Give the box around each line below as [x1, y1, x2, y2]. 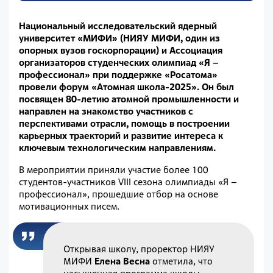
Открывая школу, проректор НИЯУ [63, 243, 215, 255]
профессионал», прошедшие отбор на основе [19, 188, 218, 200]
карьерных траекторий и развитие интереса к [19, 130, 223, 142]
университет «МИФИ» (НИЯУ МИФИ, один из [19, 32, 220, 44]
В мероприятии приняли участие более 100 [19, 164, 208, 176]
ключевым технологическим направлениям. [19, 142, 216, 154]
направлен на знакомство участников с [19, 105, 193, 118]
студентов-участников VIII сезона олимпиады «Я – [19, 176, 237, 188]
